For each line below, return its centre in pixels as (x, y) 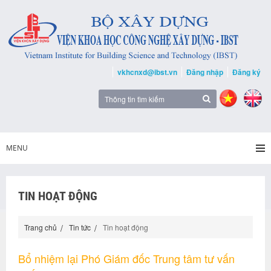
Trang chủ (41, 227)
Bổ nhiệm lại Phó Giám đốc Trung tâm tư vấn (126, 258)
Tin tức (80, 227)
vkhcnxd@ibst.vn (147, 72)
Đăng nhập (205, 72)
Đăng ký (247, 72)
